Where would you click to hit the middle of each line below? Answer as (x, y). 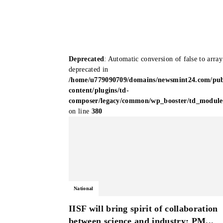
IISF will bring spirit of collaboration (143, 209)
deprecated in (89, 69)
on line (80, 111)
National (84, 188)
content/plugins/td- (99, 90)
